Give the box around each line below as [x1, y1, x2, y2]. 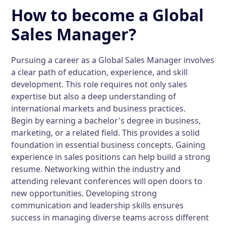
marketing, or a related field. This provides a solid [11, 127, 200, 138]
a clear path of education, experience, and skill [11, 67, 188, 78]
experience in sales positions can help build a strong [11, 151, 211, 162]
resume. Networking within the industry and [11, 163, 181, 175]
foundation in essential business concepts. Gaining [11, 139, 206, 150]
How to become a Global [11, 4, 204, 26]
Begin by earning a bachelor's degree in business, [11, 115, 201, 126]
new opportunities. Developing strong [11, 188, 157, 199]
